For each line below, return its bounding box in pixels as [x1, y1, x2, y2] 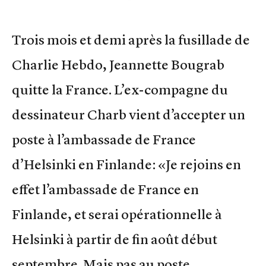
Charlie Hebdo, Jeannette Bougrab [12, 56, 224, 73]
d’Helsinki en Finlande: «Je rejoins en [12, 156, 241, 173]
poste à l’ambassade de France [12, 131, 196, 148]
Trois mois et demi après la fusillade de [12, 31, 250, 48]
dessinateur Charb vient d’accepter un [12, 106, 245, 123]
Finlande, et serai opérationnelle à [12, 205, 222, 223]
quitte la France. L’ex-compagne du [12, 81, 228, 98]
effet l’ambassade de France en [12, 180, 199, 198]
